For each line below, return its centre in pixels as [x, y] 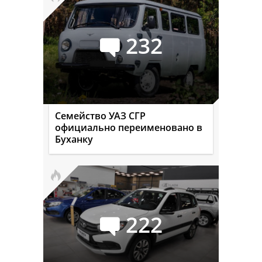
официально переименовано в [129, 127]
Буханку [74, 139]
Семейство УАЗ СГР [100, 116]
